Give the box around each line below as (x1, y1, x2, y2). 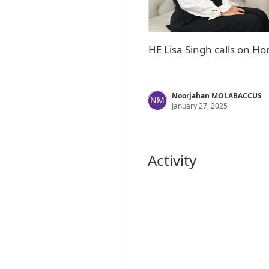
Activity (148, 150, 196, 170)
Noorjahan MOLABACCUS (172, 91, 262, 101)
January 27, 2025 (172, 101, 228, 111)
